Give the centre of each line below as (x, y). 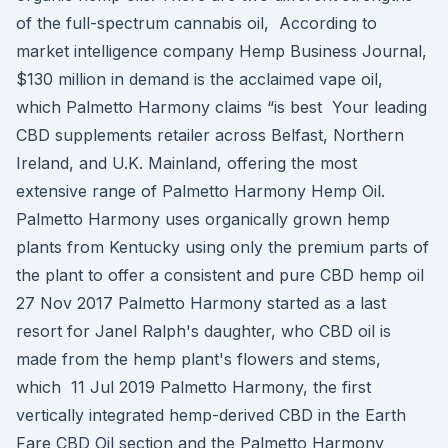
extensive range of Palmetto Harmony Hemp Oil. (200, 191)
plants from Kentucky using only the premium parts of (222, 247)
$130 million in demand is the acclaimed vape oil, (199, 79)
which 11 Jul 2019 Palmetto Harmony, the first (193, 387)
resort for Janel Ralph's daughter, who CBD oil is (203, 331)
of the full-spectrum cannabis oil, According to (196, 23)
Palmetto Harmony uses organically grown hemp (203, 219)
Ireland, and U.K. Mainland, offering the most (186, 163)
